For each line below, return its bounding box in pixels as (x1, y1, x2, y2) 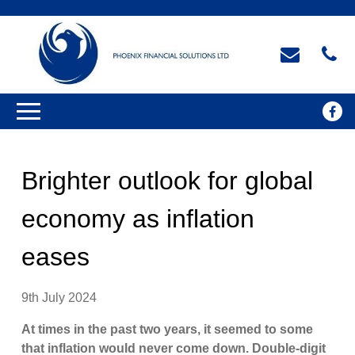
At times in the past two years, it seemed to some (21, 323, 314, 337)
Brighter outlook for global (21, 166, 314, 196)
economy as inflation (21, 204, 255, 234)
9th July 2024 (21, 291, 97, 305)
